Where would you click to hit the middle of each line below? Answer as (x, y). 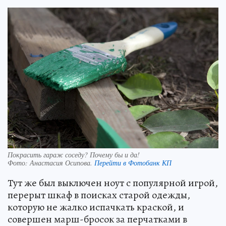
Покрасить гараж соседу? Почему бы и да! (74, 155)
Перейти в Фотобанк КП (133, 163)
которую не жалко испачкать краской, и (96, 207)
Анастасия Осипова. (62, 163)
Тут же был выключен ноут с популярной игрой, (113, 183)
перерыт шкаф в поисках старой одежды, (99, 195)
